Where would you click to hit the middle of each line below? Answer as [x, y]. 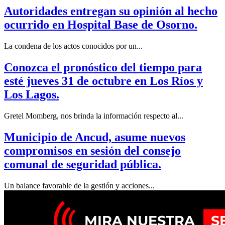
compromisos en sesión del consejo [92, 150]
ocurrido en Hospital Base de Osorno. [101, 24]
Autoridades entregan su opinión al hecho [111, 11]
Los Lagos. [32, 94]
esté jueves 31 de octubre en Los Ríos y [103, 81]
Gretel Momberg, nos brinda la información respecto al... [94, 116]
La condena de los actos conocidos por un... [73, 46]
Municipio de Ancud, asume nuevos [95, 137]
